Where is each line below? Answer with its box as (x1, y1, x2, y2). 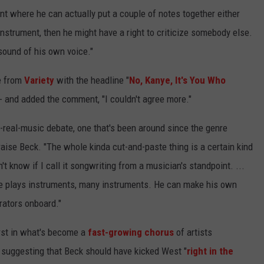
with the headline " (54, 74, 129, 87)
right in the (187, 245, 233, 258)
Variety (24, 74, 54, 87)
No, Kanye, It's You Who (129, 74, 226, 87)
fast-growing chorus (88, 226, 174, 239)
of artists (174, 226, 212, 239)
